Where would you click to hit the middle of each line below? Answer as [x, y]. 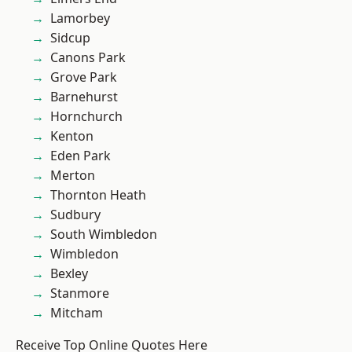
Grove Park [84, 77]
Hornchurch [86, 116]
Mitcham [77, 313]
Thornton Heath [98, 195]
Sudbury [75, 214]
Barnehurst [84, 97]
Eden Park [81, 156]
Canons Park [88, 57]
